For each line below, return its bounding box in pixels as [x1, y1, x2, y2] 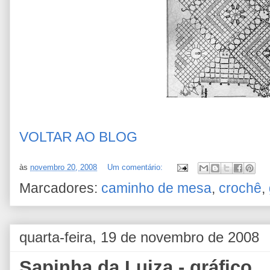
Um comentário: [107, 163, 165, 172]
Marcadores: [19, 181, 101, 196]
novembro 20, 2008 [30, 163, 97, 172]
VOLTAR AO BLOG [19, 130, 137, 145]
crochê [219, 181, 262, 196]
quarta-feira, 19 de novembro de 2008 [19, 229, 259, 245]
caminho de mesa [101, 181, 212, 196]
